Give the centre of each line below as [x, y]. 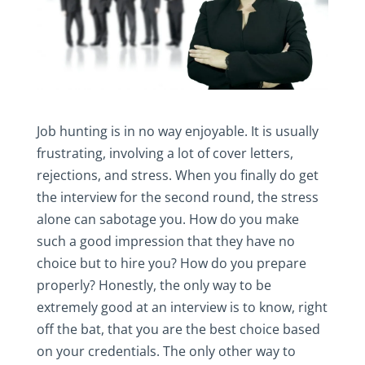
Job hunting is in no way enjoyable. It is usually [177, 131]
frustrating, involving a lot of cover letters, [165, 153]
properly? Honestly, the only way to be [154, 285]
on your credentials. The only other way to [166, 351]
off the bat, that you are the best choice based [178, 329]
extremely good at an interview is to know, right [182, 307]
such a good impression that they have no [165, 241]
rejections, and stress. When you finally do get [177, 175]
